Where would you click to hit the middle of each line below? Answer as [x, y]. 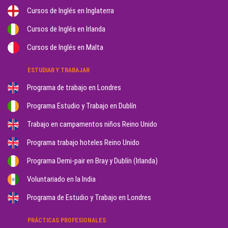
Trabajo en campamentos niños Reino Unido [92, 124]
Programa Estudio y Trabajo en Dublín [82, 106]
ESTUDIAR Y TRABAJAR [59, 70]
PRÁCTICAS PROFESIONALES [67, 221]
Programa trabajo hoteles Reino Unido [83, 143]
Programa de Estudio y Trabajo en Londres [89, 198]
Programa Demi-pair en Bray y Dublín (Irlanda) [92, 161]
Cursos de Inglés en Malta [65, 48]
